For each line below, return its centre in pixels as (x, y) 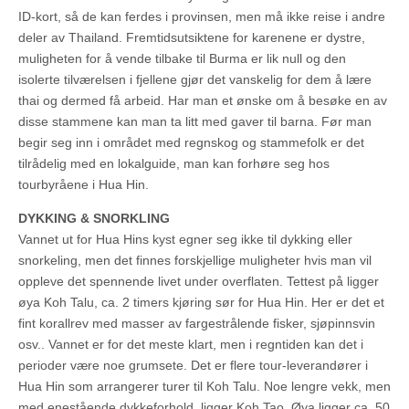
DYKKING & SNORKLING (94, 219)
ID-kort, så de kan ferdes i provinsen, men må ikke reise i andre (202, 17)
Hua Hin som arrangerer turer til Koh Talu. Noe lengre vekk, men (204, 387)
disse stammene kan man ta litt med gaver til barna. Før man (195, 122)
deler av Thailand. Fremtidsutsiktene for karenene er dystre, (192, 38)
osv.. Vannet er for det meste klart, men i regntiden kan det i (191, 345)
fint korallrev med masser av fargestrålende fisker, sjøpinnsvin (197, 324)
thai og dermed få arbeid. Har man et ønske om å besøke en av (203, 101)
